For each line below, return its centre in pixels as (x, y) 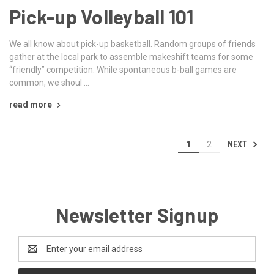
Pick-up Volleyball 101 (102, 16)
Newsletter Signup (137, 214)
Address (35, 255)
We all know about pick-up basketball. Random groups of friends (132, 44)
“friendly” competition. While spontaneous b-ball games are (123, 69)
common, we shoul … (49, 82)
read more (31, 104)
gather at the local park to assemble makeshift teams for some (131, 57)
